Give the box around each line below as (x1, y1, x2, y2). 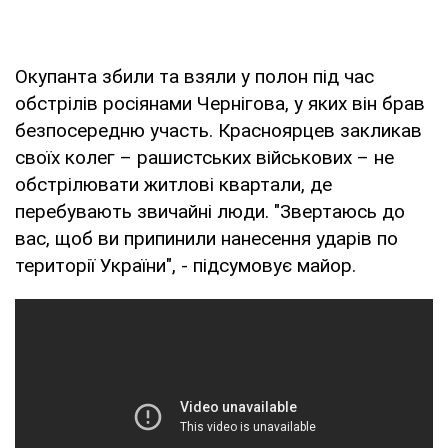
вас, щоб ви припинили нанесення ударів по (15, 226, 398, 250)
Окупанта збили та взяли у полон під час (15, 64, 374, 88)
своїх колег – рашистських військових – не (15, 145, 394, 169)
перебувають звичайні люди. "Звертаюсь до (15, 199, 405, 223)
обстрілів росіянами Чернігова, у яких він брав (15, 91, 425, 115)
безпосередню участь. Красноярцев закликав (15, 118, 422, 142)
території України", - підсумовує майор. (15, 253, 356, 277)
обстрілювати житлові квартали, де (15, 172, 332, 196)
